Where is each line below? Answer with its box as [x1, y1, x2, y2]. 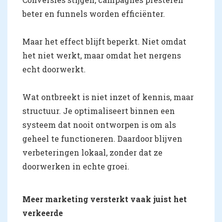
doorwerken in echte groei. [22, 161, 129, 172]
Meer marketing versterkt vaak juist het [22, 194, 187, 205]
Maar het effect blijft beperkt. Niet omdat [22, 36, 186, 47]
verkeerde [22, 208, 63, 219]
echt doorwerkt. [22, 64, 86, 75]
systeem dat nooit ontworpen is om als [22, 119, 176, 130]
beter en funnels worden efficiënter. [22, 8, 165, 19]
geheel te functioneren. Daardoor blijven [22, 133, 182, 144]
